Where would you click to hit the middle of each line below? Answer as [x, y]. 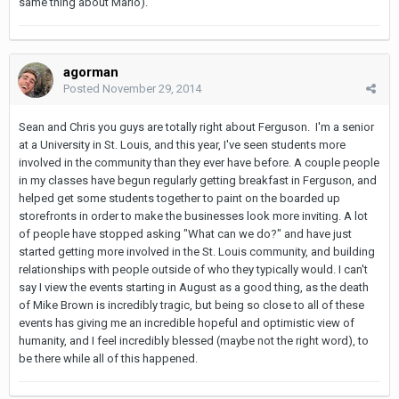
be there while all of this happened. [108, 358]
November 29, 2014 [152, 88]
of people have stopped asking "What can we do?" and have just [185, 233]
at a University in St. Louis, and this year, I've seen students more [182, 144]
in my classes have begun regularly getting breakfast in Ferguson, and [198, 180]
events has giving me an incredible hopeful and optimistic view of [187, 322]
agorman [91, 72]
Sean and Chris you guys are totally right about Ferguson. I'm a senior [196, 126]
